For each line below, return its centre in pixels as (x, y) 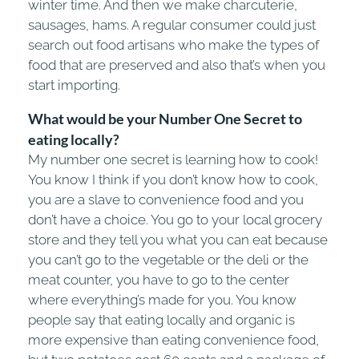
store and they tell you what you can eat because (178, 239)
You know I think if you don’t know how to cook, (173, 179)
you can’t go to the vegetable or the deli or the (168, 259)
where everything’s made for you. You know (162, 299)
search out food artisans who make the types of (173, 44)
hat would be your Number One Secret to (173, 118)
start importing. (74, 85)
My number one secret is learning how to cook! (173, 159)
